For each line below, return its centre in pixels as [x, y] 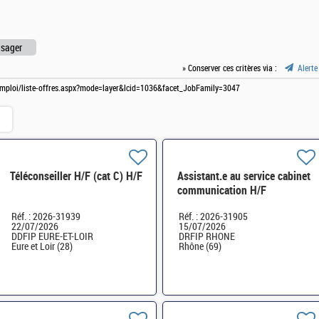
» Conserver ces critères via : [230, 68]
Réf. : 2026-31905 [213, 216]
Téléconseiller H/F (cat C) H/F [76, 176]
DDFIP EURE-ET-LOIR [52, 236]
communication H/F [222, 190]
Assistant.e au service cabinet [244, 176]
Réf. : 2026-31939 [46, 216]
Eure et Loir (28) [42, 246]
